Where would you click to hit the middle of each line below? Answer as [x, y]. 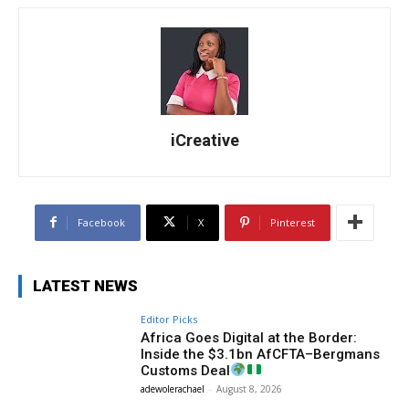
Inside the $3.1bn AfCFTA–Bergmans [261, 354]
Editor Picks [169, 319]
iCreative [204, 140]
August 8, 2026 [250, 388]
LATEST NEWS [85, 285]
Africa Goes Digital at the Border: [249, 337]
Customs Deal [186, 370]
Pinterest [293, 222]
